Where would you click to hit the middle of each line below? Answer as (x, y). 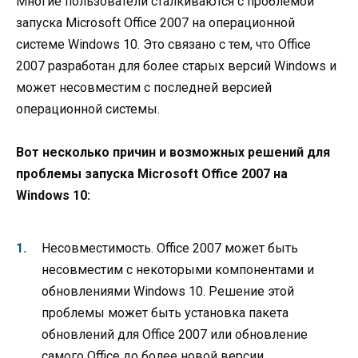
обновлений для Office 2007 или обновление (175, 334)
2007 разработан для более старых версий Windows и (176, 66)
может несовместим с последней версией (144, 88)
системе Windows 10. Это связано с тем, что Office (163, 45)
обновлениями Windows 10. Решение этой (168, 291)
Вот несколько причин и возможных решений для (173, 153)
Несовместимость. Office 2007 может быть (170, 248)
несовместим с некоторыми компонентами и (178, 269)
